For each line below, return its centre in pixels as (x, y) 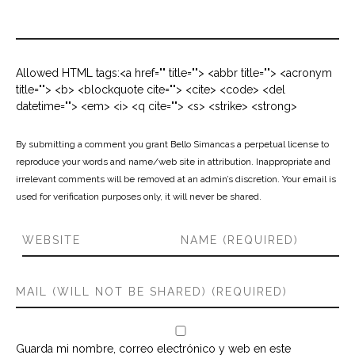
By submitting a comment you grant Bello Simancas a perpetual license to (172, 144)
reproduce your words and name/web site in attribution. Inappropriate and (173, 162)
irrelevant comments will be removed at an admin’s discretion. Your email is (176, 179)
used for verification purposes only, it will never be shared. (139, 197)
